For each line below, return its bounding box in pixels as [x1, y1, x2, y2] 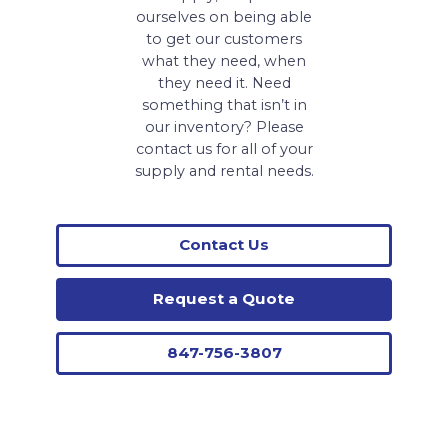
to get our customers [146, 29, 302, 48]
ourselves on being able [136, 7, 312, 26]
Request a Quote [153, 289, 295, 309]
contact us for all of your [135, 139, 313, 158]
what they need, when [142, 51, 306, 70]
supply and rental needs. [134, 161, 314, 180]
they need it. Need [157, 73, 291, 92]
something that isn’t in [141, 95, 307, 114]
